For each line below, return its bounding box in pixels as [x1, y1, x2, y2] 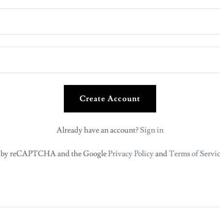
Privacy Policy [108, 149, 154, 159]
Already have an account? [56, 125, 138, 135]
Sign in [139, 125, 164, 135]
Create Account [80, 94, 140, 104]
